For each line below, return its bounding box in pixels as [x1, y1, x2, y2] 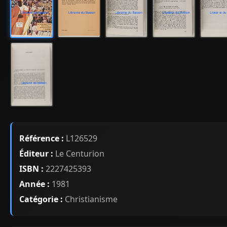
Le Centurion [53, 147, 104, 159]
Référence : [19, 132, 64, 144]
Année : [19, 178, 50, 190]
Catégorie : [19, 193, 63, 205]
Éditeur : [19, 147, 53, 159]
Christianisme [63, 193, 118, 205]
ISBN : [19, 163, 44, 174]
